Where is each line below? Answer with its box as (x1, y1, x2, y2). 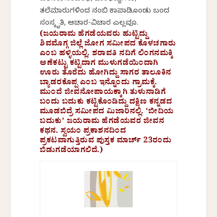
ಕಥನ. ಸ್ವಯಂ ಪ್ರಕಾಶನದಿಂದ (40, 125, 126, 139)
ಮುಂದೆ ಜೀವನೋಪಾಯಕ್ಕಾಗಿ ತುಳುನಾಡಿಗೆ (40, 87, 166, 100)
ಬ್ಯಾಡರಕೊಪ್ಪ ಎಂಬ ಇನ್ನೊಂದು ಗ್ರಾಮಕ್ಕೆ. (40, 77, 157, 90)
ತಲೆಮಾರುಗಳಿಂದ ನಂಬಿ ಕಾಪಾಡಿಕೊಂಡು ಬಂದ (40, 7, 170, 17)
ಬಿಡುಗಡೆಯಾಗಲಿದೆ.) (40, 145, 103, 158)
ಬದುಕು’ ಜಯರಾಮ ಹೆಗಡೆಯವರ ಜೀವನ (40, 116, 165, 129)
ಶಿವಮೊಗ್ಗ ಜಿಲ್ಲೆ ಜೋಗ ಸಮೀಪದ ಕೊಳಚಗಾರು (40, 38, 176, 51)
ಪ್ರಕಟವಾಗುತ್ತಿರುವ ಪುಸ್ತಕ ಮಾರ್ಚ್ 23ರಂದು (40, 135, 172, 148)
